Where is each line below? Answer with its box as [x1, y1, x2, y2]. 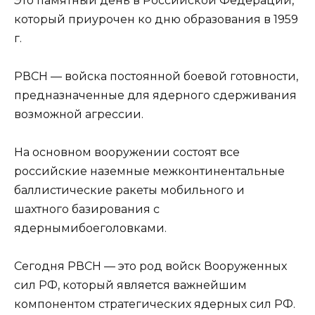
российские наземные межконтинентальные [14, 164, 285, 178]
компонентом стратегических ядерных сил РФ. [14, 297, 295, 311]
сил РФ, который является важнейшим [14, 278, 247, 292]
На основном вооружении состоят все [14, 145, 240, 159]
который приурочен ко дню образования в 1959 [14, 12, 298, 26]
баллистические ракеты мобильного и [14, 183, 245, 197]
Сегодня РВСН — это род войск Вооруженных [14, 259, 287, 273]
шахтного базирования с [14, 202, 160, 216]
